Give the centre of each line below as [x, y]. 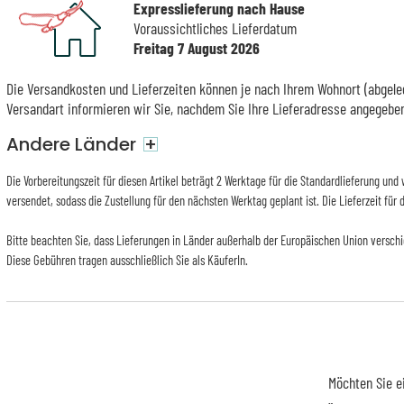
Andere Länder [71, 144]
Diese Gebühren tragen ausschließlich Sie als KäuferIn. [127, 260]
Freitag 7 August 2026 [196, 48]
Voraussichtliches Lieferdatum [215, 28]
